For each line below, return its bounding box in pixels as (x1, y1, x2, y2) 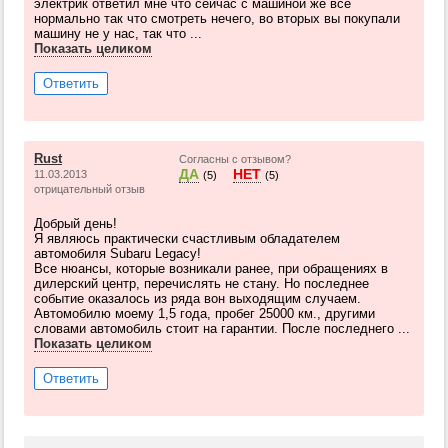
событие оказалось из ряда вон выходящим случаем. (34, 291, 361, 306)
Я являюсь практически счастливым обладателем (34, 231, 340, 246)
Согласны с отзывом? (179, 153, 291, 165)
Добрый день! (34, 216, 117, 231)
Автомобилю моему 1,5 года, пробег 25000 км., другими (34, 306, 375, 321)
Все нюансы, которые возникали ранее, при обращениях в (34, 261, 388, 276)
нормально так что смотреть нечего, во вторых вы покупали (34, 11, 400, 26)
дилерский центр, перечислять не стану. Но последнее (34, 276, 369, 291)
